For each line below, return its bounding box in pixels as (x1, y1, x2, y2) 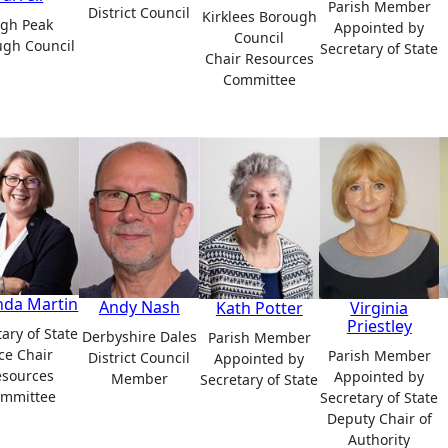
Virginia (350, 297, 409, 320)
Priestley (346, 315, 412, 338)
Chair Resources (204, 49, 314, 69)
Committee (222, 70, 296, 90)
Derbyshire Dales (81, 327, 197, 347)
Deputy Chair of (326, 409, 432, 429)
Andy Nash (98, 296, 180, 319)
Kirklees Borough (201, 7, 317, 27)
